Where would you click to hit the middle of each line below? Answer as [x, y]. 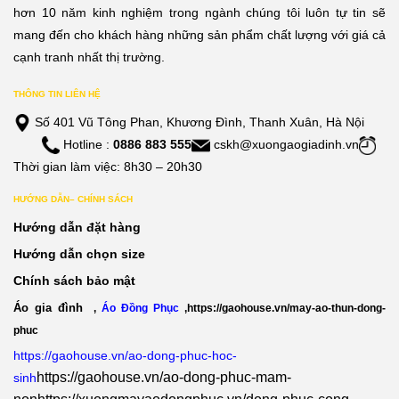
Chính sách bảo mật [74, 280]
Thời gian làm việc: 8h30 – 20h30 [108, 167]
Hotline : [86, 145]
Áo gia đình [48, 307]
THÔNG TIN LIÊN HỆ [57, 94]
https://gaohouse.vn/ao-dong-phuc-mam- [164, 378]
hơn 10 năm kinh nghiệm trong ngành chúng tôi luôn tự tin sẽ [199, 13]
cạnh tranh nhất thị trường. [89, 57]
